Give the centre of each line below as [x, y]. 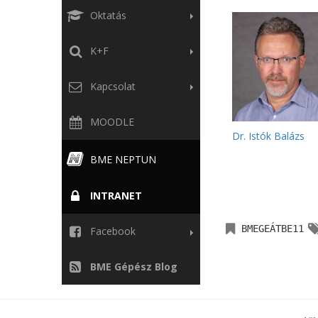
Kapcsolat [112, 86]
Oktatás [107, 15]
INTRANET [115, 196]
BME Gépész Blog [133, 267]
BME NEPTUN [122, 160]
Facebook [112, 231]
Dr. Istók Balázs [268, 136]
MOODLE [111, 122]
